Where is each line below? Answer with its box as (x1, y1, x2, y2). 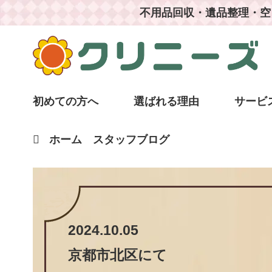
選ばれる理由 (134, 95, 200, 108)
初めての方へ (32, 95, 98, 108)
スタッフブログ (92, 134, 169, 146)
